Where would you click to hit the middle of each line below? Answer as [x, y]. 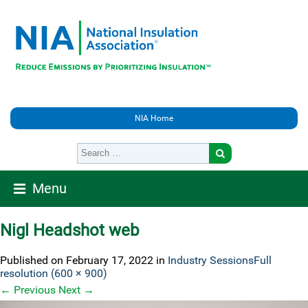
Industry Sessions [211, 260]
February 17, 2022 [110, 260]
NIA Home [154, 118]
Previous [33, 289]
